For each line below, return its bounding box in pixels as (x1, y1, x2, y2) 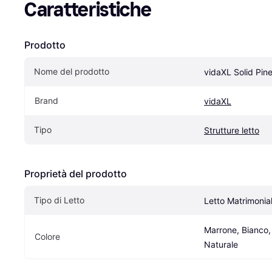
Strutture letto (204, 125, 259, 135)
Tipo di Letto (34, 195, 84, 205)
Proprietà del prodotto (24, 168, 127, 180)
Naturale (204, 239, 238, 250)
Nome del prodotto (34, 66, 109, 76)
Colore (35, 231, 60, 242)
